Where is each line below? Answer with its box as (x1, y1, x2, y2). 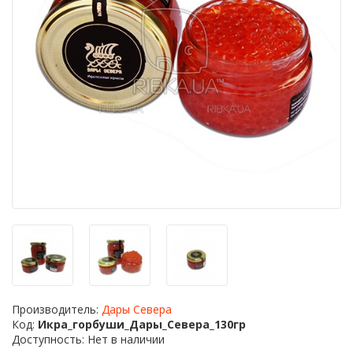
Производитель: (12, 302, 102, 317)
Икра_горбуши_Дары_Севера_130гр (38, 317, 246, 332)
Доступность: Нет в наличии (12, 332, 165, 347)
